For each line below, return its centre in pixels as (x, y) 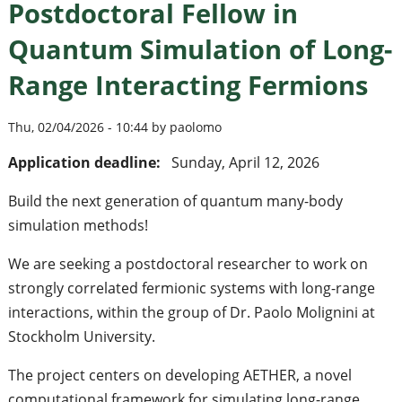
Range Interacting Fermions (188, 85)
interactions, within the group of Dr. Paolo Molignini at (191, 312)
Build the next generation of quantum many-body (175, 201)
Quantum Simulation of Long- (200, 49)
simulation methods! (78, 225)
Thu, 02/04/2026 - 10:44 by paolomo (114, 127)
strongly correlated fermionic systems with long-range (191, 288)
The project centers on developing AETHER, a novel (179, 375)
